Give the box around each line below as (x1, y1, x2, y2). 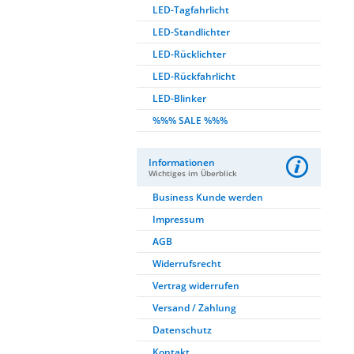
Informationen (149, 156, 215, 169)
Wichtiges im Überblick (149, 168, 237, 179)
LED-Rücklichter (153, 47, 226, 61)
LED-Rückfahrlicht (153, 70, 235, 83)
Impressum (153, 213, 204, 226)
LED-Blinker (153, 92, 206, 105)
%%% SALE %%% (153, 114, 228, 127)
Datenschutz (153, 323, 212, 337)
